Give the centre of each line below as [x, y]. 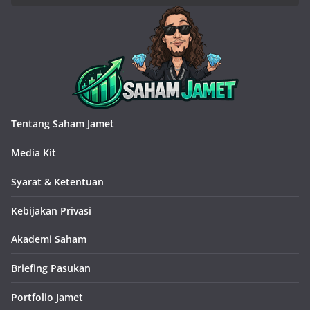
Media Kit [34, 153]
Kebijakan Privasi [51, 211]
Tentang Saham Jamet [63, 124]
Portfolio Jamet [47, 298]
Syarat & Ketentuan [57, 182]
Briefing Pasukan [51, 268]
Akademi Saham [49, 239]
